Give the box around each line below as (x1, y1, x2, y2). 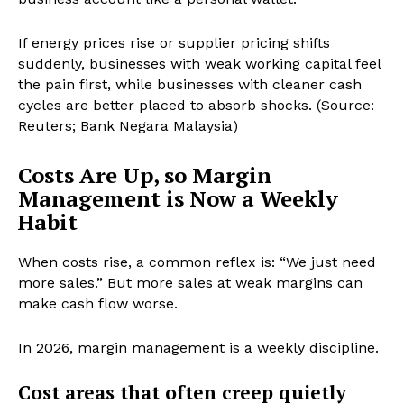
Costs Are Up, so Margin (18, 161, 271, 190)
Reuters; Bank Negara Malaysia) (18, 117, 238, 135)
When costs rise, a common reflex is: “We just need (18, 253, 376, 271)
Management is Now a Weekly (18, 184, 338, 214)
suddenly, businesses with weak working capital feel (18, 55, 381, 73)
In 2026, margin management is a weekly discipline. (18, 339, 379, 357)
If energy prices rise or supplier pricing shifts (18, 34, 330, 52)
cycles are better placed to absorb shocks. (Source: (18, 96, 374, 115)
